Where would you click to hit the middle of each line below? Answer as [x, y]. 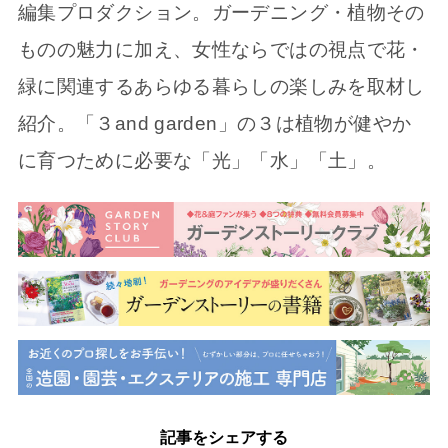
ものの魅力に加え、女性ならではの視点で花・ [221, 49]
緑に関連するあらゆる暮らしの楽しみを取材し [221, 86]
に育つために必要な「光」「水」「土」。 [202, 160]
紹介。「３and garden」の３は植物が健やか [214, 123]
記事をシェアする [224, 437]
